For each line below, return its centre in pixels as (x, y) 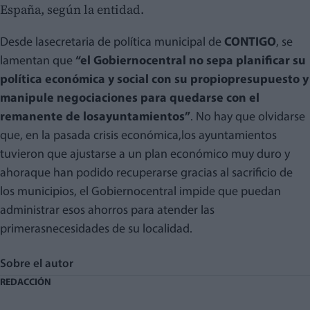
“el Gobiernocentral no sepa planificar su (191, 62)
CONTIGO (250, 43)
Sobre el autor (40, 264)
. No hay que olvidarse (248, 118)
